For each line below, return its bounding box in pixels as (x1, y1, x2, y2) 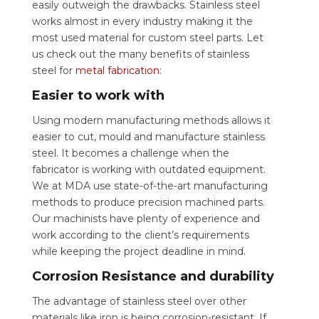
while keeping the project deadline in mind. (31, 245, 246, 258)
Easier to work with (31, 88, 164, 104)
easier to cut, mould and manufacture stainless (31, 130, 265, 144)
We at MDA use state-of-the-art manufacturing (31, 179, 268, 193)
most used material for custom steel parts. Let (31, 31, 263, 45)
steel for (31, 64, 75, 78)
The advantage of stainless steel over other (31, 295, 246, 308)
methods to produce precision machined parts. (31, 196, 265, 209)
